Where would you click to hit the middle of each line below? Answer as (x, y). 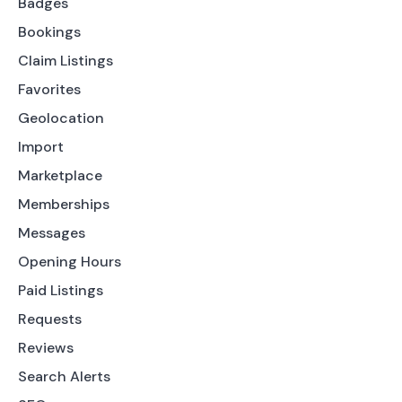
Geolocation (61, 118)
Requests (50, 319)
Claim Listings (66, 60)
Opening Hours (70, 261)
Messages (52, 232)
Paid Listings (61, 290)
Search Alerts (64, 376)
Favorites (49, 89)
